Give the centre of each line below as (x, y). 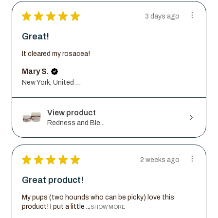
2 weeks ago (160, 160)
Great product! (53, 180)
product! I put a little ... (56, 206)
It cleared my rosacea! (56, 54)
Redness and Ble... (76, 123)
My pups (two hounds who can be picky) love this (98, 197)
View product (72, 112)
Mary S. (35, 71)
